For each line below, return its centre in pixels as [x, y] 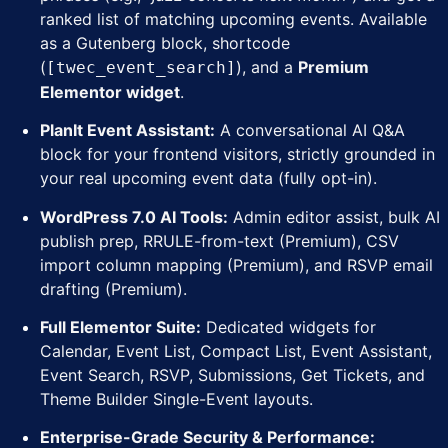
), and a [267, 66]
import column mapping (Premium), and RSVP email [236, 264]
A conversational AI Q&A [310, 130]
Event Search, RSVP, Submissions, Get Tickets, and [232, 374]
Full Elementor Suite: [120, 326]
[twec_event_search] [141, 67]
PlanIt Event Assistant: [127, 130]
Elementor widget [110, 91]
